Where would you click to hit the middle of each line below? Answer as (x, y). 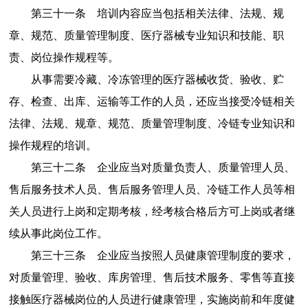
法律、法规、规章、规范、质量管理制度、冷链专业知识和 (152, 123)
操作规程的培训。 (53, 145)
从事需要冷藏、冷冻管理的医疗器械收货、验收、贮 (157, 79)
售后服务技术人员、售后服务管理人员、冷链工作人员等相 (152, 189)
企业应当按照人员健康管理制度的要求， (196, 255)
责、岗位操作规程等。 (64, 57)
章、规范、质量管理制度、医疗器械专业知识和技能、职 (146, 35)
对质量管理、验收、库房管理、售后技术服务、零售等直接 (152, 277)
